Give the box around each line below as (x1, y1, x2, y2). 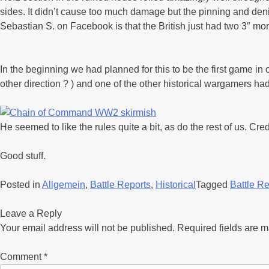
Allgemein (42, 180, 85, 190)
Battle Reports (90, 180, 151, 190)
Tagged (196, 180, 230, 190)
